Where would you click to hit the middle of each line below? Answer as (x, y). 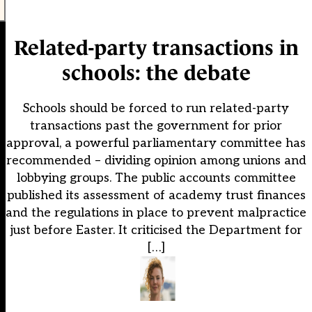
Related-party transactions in (156, 48)
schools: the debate (156, 73)
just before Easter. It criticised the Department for (156, 231)
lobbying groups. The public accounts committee (156, 178)
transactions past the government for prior (156, 126)
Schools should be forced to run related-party (156, 109)
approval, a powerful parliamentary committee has (156, 143)
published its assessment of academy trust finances (156, 196)
